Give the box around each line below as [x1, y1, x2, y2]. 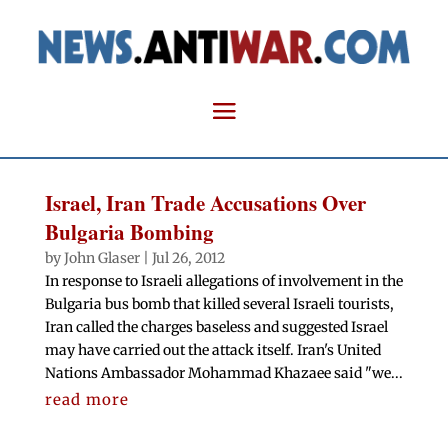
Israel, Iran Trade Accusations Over [44, 188, 366, 219]
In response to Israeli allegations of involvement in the [44, 272, 403, 291]
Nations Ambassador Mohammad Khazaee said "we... [44, 364, 403, 383]
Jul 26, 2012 [151, 249, 225, 268]
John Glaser [63, 249, 140, 268]
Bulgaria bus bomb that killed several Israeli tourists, [44, 295, 394, 314]
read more [44, 390, 129, 410]
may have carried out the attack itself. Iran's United [44, 341, 381, 360]
